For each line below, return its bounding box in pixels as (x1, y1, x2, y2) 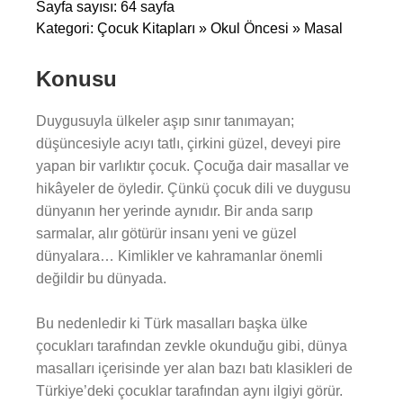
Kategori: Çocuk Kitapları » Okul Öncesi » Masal (36, 21, 343, 36)
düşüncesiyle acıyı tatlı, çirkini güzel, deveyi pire (36, 136, 341, 151)
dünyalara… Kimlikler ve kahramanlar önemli (36, 248, 323, 264)
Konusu (36, 67, 117, 91)
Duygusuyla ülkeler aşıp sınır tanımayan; (36, 113, 294, 129)
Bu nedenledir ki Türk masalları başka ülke (36, 316, 308, 331)
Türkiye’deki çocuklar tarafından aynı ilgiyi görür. (36, 383, 343, 399)
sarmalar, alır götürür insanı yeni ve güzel (36, 226, 297, 241)
